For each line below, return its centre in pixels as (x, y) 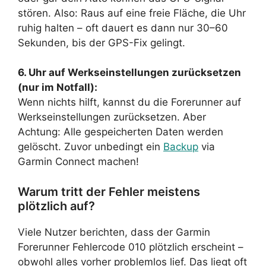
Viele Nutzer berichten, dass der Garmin (114, 232)
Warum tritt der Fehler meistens (109, 191)
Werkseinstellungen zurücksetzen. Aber (112, 117)
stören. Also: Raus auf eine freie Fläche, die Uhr (132, 13)
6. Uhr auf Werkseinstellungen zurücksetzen (129, 72)
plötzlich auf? (56, 206)
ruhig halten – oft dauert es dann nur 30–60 (123, 28)
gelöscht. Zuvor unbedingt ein (91, 147)
